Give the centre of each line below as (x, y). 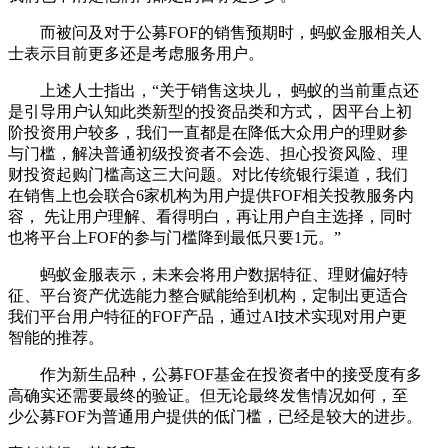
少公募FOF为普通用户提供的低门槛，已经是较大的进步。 (215, 416)
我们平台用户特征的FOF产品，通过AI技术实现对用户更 (207, 316)
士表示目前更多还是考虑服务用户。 (136, 53)
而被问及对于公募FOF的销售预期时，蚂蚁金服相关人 (215, 32)
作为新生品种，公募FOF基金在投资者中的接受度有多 (215, 374)
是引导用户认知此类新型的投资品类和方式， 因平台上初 (210, 111)
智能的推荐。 (56, 337)
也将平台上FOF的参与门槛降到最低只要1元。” (174, 237)
